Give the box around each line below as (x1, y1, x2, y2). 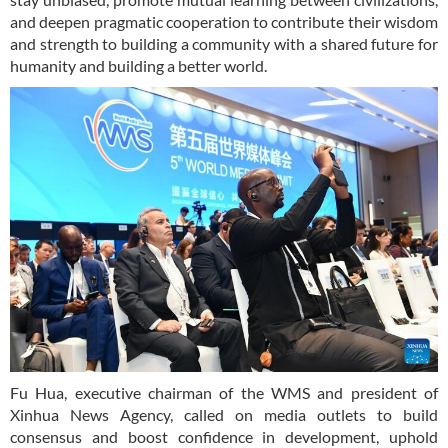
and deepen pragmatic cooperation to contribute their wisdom (10, 12, 438, 32)
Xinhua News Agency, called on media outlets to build (10, 405, 438, 425)
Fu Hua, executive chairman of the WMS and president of (10, 383, 438, 403)
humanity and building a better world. (10, 56, 267, 76)
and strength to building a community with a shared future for (10, 34, 438, 54)
